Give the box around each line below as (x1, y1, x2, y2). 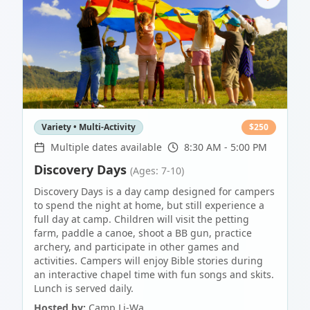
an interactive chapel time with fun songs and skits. (34, 268, 274, 281)
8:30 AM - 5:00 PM (184, 140, 267, 154)
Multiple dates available (51, 140, 162, 154)
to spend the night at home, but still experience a (34, 199, 264, 212)
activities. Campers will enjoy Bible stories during (34, 254, 263, 267)
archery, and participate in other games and (34, 240, 239, 253)
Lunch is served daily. (34, 282, 134, 295)
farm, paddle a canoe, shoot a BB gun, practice (34, 226, 252, 239)
